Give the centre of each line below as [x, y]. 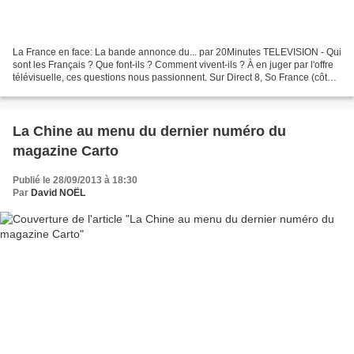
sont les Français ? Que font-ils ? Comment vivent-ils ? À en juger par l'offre [173, 65]
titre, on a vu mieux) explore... [75, 90]
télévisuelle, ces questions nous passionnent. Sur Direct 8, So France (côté [173, 78]
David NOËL [58, 193]
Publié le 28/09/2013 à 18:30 [75, 181]
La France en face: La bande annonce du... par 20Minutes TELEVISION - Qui [177, 53]
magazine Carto [66, 151]
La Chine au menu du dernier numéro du [149, 132]
